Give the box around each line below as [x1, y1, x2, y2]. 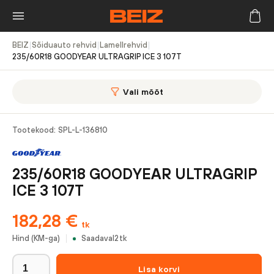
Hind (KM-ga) [12, 234, 60, 243]
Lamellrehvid [100, 40, 147, 50]
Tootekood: [12, 125, 56, 135]
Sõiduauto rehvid [32, 40, 97, 50]
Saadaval [81, 234, 114, 243]
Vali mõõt [123, 87, 163, 97]
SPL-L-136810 [58, 125, 108, 135]
